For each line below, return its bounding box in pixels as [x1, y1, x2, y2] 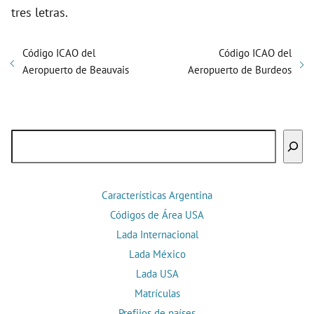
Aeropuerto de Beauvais [22, 63, 129, 77]
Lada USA [135, 267, 179, 281]
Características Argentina [102, 189, 212, 203]
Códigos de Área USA [110, 208, 204, 222]
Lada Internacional [116, 228, 198, 242]
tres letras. [11, 4, 68, 21]
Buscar [11, 130, 47, 147]
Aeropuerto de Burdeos [188, 63, 292, 77]
